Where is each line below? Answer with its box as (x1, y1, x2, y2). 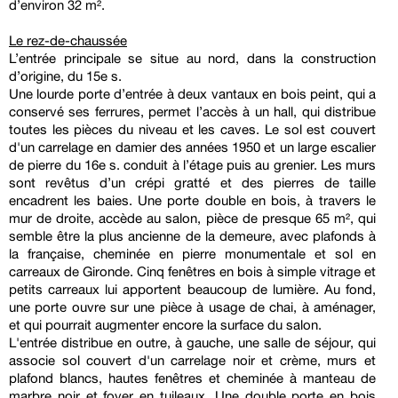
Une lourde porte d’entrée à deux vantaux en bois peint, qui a (9, 86, 376, 102)
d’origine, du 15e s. (9, 68, 122, 84)
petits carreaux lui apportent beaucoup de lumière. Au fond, (9, 282, 376, 298)
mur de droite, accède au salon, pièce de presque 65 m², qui (9, 211, 376, 227)
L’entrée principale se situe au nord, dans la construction (9, 51, 376, 67)
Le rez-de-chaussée (9, 33, 127, 49)
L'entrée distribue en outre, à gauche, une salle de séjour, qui (9, 335, 376, 351)
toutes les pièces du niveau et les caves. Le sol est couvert (9, 122, 376, 138)
